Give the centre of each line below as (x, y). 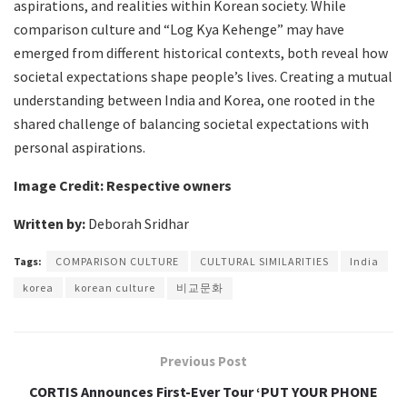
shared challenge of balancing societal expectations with (191, 123)
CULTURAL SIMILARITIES (264, 261)
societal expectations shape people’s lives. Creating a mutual (203, 76)
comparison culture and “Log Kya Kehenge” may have (179, 29)
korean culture (115, 287)
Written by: (50, 223)
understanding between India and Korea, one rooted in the (194, 99)
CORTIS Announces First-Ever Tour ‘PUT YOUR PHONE (203, 391)
